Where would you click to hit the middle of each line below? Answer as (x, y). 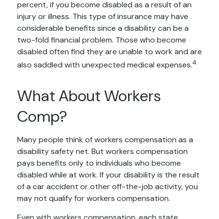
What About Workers (89, 96)
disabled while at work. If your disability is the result (108, 175)
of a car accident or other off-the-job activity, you (108, 186)
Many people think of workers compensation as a (105, 139)
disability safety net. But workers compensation (102, 151)
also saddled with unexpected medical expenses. (105, 65)
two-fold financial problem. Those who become (102, 40)
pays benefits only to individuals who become (99, 163)
